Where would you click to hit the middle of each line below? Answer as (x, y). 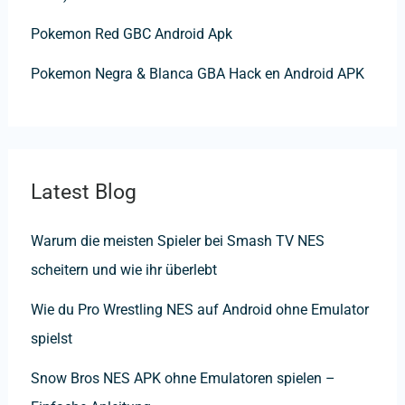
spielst (51, 339)
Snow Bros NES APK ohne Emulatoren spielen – (183, 379)
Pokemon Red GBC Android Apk (131, 34)
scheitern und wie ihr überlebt (123, 270)
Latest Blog (83, 192)
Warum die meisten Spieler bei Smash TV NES (177, 241)
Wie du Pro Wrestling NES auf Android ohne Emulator (199, 310)
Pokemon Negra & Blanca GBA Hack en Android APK (197, 73)
